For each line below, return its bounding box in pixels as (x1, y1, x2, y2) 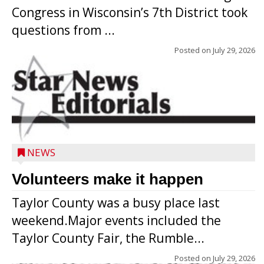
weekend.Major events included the (12, 212, 221, 229)
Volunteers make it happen (12, 170, 203, 188)
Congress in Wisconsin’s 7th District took (12, 4, 247, 21)
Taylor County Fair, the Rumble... (12, 229, 204, 246)
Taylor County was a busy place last (12, 194, 220, 211)
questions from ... (12, 21, 115, 38)
